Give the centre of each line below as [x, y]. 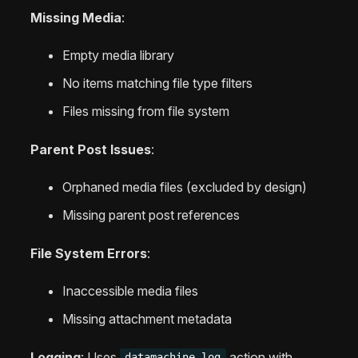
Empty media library [118, 56]
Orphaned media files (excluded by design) [185, 187]
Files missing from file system [146, 111]
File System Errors [89, 253]
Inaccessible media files [130, 290]
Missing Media [76, 18]
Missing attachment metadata [147, 318]
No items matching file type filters [157, 84]
